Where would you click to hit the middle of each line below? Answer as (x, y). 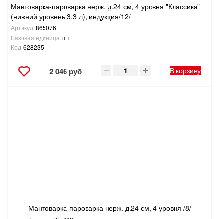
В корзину (186, 71)
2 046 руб (65, 72)
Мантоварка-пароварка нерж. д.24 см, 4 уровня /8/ (109, 208)
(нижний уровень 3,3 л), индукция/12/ (71, 16)
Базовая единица (35, 38)
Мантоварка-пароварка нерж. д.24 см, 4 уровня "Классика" (105, 7)
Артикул (22, 28)
